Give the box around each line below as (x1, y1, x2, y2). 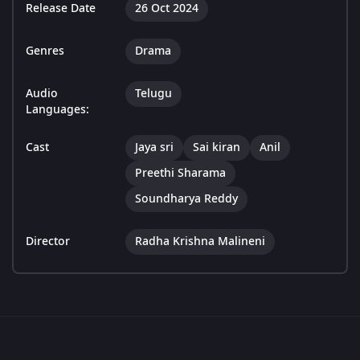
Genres (26, 43, 64, 60)
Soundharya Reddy (135, 190, 238, 208)
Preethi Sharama (135, 165, 226, 182)
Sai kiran (193, 139, 240, 157)
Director (26, 233, 70, 251)
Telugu (135, 85, 172, 103)
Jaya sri (135, 139, 174, 157)
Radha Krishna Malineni (135, 233, 265, 251)
